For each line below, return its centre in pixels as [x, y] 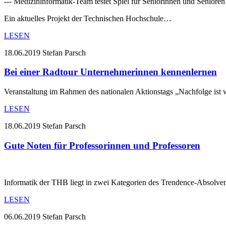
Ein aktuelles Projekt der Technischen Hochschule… [88, 18]
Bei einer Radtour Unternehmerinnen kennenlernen [110, 72]
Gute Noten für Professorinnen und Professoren [102, 145]
